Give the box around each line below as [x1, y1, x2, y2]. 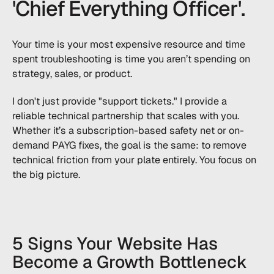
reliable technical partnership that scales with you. [12, 109, 239, 122]
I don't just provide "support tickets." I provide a [12, 94, 227, 108]
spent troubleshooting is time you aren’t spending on [12, 53, 250, 66]
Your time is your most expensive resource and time [12, 38, 245, 51]
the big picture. [12, 168, 80, 181]
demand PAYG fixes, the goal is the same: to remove [12, 138, 246, 152]
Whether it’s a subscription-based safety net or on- [12, 124, 244, 137]
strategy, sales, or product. [12, 67, 132, 81]
